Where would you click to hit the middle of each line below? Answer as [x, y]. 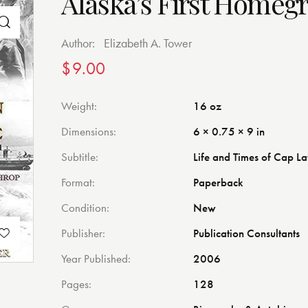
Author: [80, 43]
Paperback [219, 183]
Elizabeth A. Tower [148, 43]
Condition [84, 208]
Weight [78, 106]
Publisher [82, 233]
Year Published [95, 259]
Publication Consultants [247, 233]
